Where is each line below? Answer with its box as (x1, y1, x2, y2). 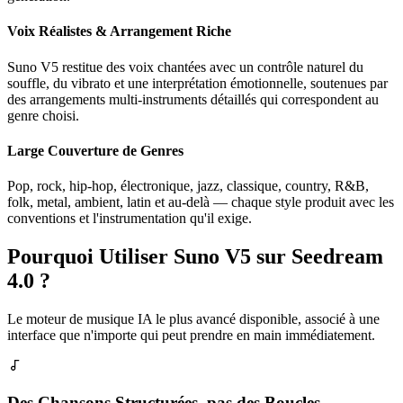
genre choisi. (7, 107, 79, 123)
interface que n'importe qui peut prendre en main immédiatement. (7, 327, 375, 343)
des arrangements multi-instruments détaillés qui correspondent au (7, 91, 379, 107)
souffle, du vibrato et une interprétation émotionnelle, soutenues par (7, 75, 388, 91)
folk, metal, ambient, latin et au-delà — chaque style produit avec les (7, 194, 394, 210)
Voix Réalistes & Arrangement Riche (7, 23, 231, 40)
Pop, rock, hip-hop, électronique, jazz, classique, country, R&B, (7, 178, 369, 194)
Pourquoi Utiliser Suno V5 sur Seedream (7, 245, 383, 269)
